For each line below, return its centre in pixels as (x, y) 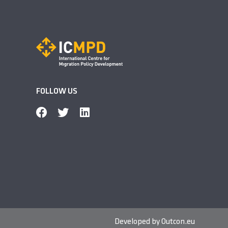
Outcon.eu (178, 222)
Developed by (138, 222)
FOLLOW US (57, 91)
